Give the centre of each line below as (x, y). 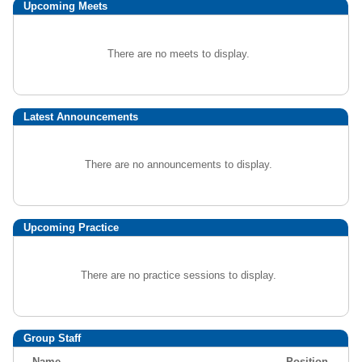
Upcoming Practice (71, 227)
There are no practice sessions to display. (178, 275)
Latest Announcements (81, 117)
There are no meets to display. (178, 54)
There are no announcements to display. (178, 164)
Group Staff (52, 338)
